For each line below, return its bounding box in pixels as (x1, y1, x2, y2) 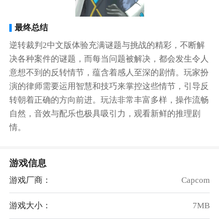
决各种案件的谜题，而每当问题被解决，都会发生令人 (9, 54, 209, 64)
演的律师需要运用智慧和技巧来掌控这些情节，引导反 (9, 81, 209, 91)
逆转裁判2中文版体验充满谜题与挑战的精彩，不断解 (9, 40, 205, 50)
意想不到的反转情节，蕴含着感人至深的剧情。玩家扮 (9, 67, 209, 77)
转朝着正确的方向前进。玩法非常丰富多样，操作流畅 (9, 95, 209, 105)
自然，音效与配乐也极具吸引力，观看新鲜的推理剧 (9, 109, 201, 118)
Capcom (181, 175, 210, 185)
